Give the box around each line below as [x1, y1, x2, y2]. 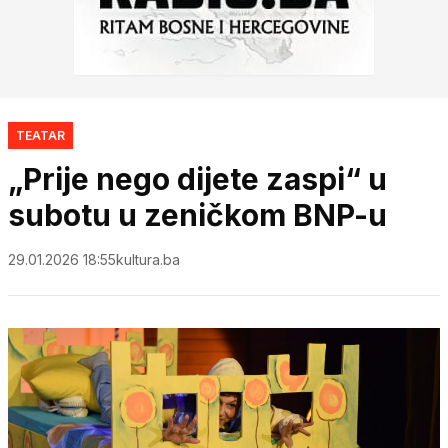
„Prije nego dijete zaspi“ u [8, 160, 387, 197]
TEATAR [16, 127, 65, 143]
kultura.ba [116, 250, 180, 268]
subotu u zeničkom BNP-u [8, 196, 387, 233]
